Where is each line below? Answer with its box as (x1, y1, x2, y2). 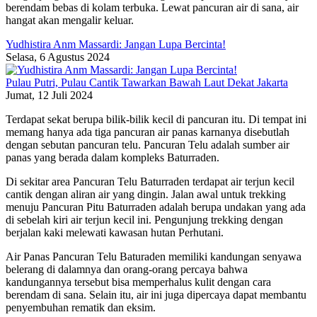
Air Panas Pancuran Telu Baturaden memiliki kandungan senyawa (6, 250, 301, 263)
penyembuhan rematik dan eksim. (6, 301, 156, 313)
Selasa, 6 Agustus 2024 (6, 50, 110, 63)
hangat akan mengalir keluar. (6, 13, 134, 26)
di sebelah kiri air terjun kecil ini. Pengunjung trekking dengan (6, 213, 283, 226)
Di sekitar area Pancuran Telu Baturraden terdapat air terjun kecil (6, 175, 294, 188)
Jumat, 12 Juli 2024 (6, 88, 93, 101)
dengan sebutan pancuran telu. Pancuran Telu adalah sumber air (6, 138, 289, 151)
